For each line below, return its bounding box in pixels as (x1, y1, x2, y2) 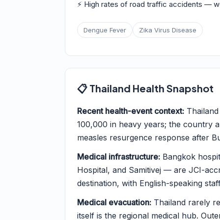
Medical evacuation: (77, 197, 151, 207)
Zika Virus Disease (139, 26, 196, 34)
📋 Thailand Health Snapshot (77, 82, 214, 94)
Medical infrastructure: (77, 152, 160, 162)
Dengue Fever (83, 26, 126, 34)
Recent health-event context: (77, 106, 184, 116)
